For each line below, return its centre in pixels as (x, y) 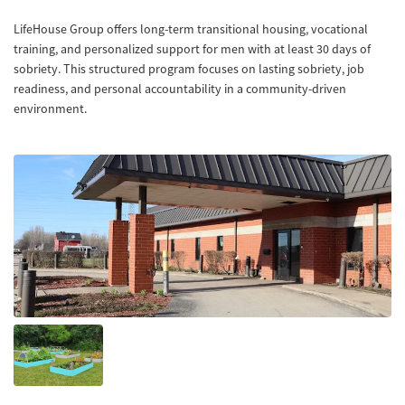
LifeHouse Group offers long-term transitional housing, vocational (191, 29)
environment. (50, 108)
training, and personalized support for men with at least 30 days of (192, 49)
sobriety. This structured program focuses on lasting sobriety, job (189, 69)
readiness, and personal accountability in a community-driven (180, 89)
